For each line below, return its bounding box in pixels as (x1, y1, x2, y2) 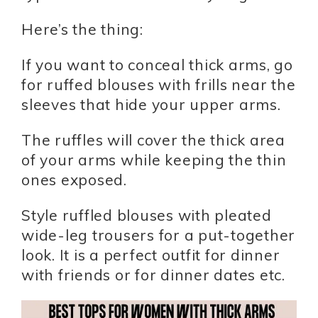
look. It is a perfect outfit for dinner (21, 246, 280, 265)
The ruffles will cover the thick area (21, 131, 285, 150)
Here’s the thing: (21, 20, 143, 39)
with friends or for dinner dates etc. (21, 265, 285, 285)
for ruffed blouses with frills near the (21, 75, 296, 94)
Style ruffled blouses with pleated (21, 206, 272, 225)
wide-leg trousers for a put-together (21, 226, 295, 245)
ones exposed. (21, 170, 127, 190)
